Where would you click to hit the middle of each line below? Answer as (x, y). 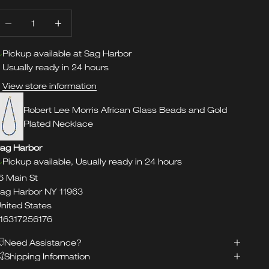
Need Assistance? (43, 243)
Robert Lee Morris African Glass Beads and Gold (125, 110)
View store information (50, 86)
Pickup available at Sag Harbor (67, 53)
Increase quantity (81, 17)
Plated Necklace (59, 124)
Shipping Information (47, 256)
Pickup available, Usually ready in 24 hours (92, 162)
